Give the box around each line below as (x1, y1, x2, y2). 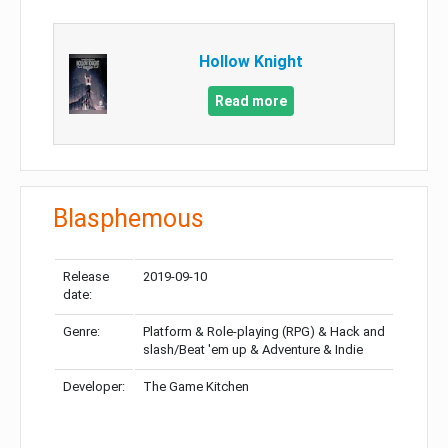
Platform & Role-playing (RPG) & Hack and (143, 324, 385, 340)
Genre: (63, 324, 100, 340)
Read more (214, 93, 287, 110)
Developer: (63, 379, 125, 395)
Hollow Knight (198, 52, 303, 72)
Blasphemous (53, 204, 204, 234)
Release (63, 269, 109, 285)
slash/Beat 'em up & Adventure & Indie (143, 342, 363, 358)
